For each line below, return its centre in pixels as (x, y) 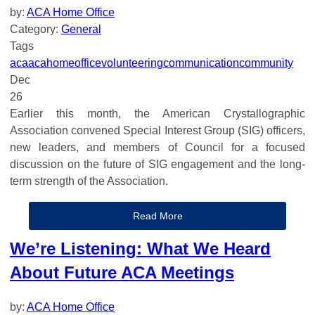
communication (201, 63)
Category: (36, 29)
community (266, 63)
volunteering (132, 63)
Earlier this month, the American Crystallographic (157, 113)
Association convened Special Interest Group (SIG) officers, (157, 130)
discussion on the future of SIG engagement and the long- (157, 164)
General (81, 29)
